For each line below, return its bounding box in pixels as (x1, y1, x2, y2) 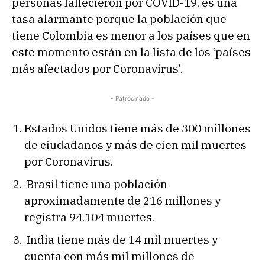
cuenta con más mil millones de (24, 248, 195, 263)
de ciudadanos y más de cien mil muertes (24, 137, 247, 152)
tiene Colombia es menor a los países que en (12, 28, 250, 43)
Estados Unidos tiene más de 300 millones (24, 121, 251, 135)
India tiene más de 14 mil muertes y (24, 232, 218, 247)
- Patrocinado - (111, 94, 154, 102)
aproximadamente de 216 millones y (24, 193, 221, 208)
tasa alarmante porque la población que (12, 11, 227, 26)
